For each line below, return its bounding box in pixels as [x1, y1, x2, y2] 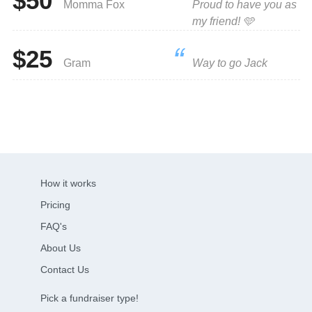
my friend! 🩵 [192, 15, 254, 27]
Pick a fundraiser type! [40, 292, 139, 304]
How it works [40, 178, 96, 189]
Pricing [40, 199, 70, 210]
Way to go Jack [192, 57, 267, 69]
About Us [40, 242, 81, 253]
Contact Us [40, 264, 89, 275]
